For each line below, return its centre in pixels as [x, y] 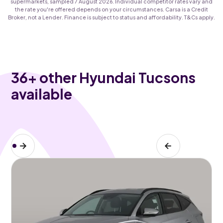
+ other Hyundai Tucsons [112, 77]
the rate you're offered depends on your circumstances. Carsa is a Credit [111, 9]
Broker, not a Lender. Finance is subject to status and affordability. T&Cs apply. [111, 17]
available [42, 94]
